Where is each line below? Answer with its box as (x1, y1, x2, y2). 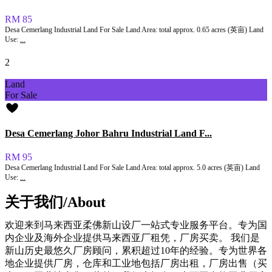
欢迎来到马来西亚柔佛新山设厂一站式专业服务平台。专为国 (5, 220, 267, 231)
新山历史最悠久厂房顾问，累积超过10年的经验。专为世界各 (5, 245, 267, 256)
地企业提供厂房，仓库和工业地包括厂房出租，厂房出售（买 (5, 258, 267, 269)
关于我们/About (5, 194, 106, 211)
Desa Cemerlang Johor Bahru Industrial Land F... (5, 127, 212, 138)
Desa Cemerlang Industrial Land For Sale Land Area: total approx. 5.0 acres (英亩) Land (5, 163, 260, 172)
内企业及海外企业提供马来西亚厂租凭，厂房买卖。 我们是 (5, 233, 260, 243)
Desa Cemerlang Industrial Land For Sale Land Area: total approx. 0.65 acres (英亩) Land (5, 25, 263, 34)
